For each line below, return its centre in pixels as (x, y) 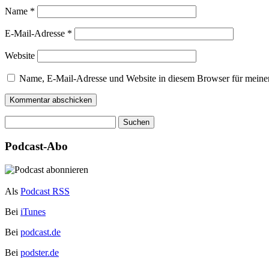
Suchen (18, 121)
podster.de (40, 252)
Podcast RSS (45, 191)
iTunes (33, 211)
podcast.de (41, 232)
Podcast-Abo (36, 147)
